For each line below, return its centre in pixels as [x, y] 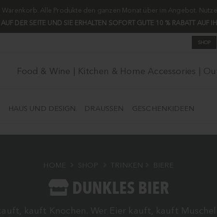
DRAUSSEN [101, 108]
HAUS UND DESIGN [42, 108]
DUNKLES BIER [119, 189]
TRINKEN [127, 165]
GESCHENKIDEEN [163, 108]
